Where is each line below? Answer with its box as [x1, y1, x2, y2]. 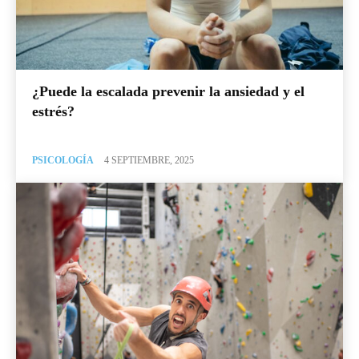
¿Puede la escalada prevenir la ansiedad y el [32, 83, 305, 99]
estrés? [32, 103, 75, 119]
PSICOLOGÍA [32, 154, 94, 166]
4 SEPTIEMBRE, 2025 [104, 154, 194, 166]
